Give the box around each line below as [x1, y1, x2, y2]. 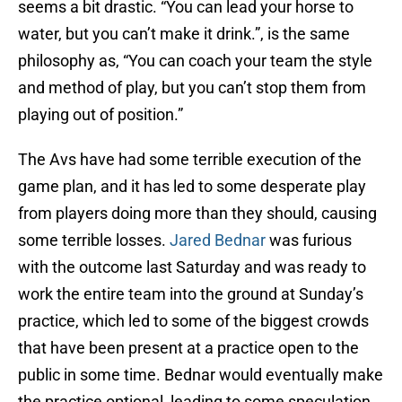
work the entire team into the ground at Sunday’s [18, 284, 363, 304]
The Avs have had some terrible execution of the [18, 150, 362, 170]
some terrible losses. [18, 231, 170, 250]
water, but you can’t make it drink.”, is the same [18, 24, 350, 44]
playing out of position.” [18, 105, 183, 125]
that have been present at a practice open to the [18, 338, 359, 358]
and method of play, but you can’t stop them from [18, 78, 366, 98]
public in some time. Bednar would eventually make [18, 365, 383, 385]
